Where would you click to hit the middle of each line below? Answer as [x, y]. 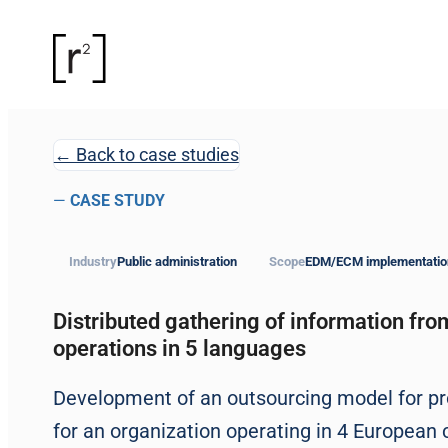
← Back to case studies [146, 154]
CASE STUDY [117, 200]
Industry [92, 261]
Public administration [176, 261]
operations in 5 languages [179, 349]
